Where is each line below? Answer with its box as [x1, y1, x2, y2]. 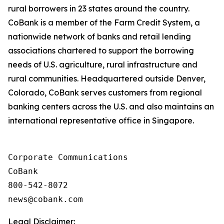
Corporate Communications [8, 152, 128, 162]
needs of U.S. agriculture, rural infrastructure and [8, 59, 197, 69]
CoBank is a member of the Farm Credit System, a [8, 17, 200, 27]
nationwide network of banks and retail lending [8, 31, 191, 41]
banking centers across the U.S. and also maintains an [8, 101, 214, 111]
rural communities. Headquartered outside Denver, [8, 73, 205, 83]
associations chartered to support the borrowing [8, 45, 194, 55]
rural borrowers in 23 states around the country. [8, 3, 189, 13]
